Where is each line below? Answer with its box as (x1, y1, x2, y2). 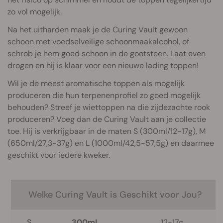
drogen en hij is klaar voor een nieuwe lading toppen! (7, 60, 199, 71)
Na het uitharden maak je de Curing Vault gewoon (7, 24, 188, 35)
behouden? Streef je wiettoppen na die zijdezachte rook (7, 102, 210, 112)
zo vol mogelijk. (7, 6, 62, 17)
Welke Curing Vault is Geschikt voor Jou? (28, 189, 202, 201)
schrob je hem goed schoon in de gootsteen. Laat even (7, 48, 206, 59)
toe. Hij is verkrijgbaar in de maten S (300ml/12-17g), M (7, 126, 206, 136)
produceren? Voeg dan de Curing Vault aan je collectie (7, 114, 206, 124)
